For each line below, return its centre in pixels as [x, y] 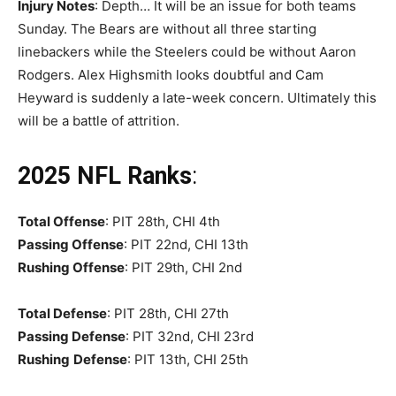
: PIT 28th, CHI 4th [163, 221]
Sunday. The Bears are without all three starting [167, 28]
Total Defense [62, 313]
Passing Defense [72, 336]
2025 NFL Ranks [105, 175]
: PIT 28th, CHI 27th [168, 313]
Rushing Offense [71, 267]
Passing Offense [71, 244]
